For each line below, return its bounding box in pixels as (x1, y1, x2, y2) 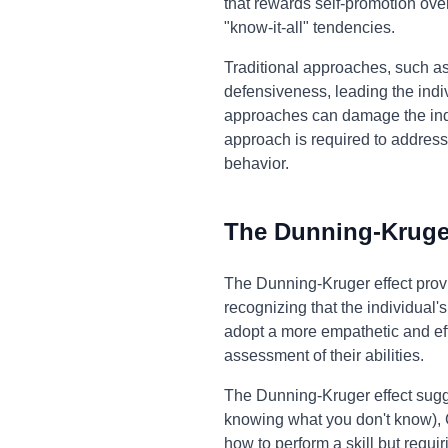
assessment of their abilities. (224, 347, 424, 364)
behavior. (224, 155, 289, 172)
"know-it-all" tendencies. (224, 19, 395, 36)
